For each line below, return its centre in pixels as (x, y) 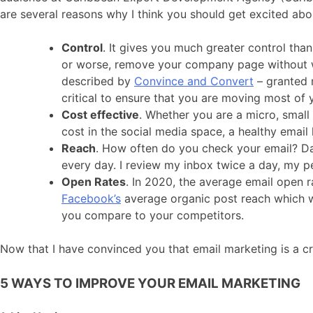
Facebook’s (91, 198)
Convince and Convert (194, 81)
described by (98, 81)
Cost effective (100, 114)
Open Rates (94, 181)
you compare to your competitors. (153, 215)
